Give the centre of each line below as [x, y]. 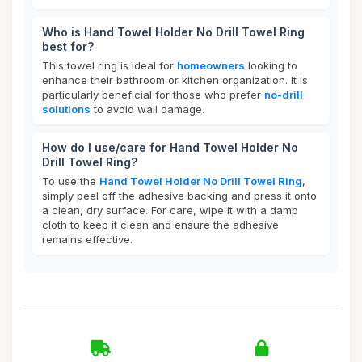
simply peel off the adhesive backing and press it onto [179, 196]
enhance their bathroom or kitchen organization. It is [175, 80]
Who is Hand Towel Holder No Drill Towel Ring [173, 32]
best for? [68, 46]
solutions [66, 109]
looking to [271, 65]
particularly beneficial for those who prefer [153, 95]
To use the [71, 181]
